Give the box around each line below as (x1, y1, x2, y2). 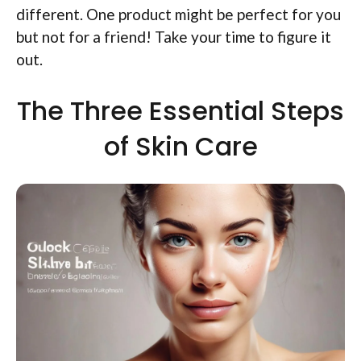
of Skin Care (103, 128, 258, 165)
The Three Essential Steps (17, 93, 344, 130)
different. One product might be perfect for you (16, 4, 341, 23)
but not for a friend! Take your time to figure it (16, 27, 331, 46)
